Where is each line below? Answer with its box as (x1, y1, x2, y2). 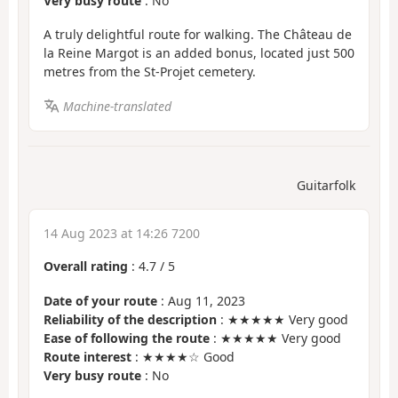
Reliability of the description (44, 310, 217, 328)
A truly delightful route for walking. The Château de (44, 26, 352, 44)
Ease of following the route (44, 329, 210, 346)
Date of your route (44, 291, 157, 309)
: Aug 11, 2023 (157, 291, 245, 309)
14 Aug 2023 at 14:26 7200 (44, 225, 200, 243)
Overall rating (44, 258, 128, 275)
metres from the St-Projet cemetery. (44, 63, 256, 81)
